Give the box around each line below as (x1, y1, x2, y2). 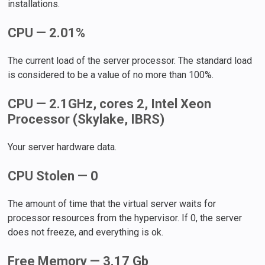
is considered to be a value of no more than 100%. (8, 69, 214, 80)
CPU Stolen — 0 (8, 168, 99, 183)
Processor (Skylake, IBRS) (8, 111, 165, 127)
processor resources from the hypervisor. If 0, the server (8, 212, 243, 224)
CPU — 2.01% (8, 25, 86, 40)
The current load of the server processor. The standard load (8, 54, 253, 66)
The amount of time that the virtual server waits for (8, 198, 216, 209)
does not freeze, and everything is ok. (8, 226, 164, 238)
